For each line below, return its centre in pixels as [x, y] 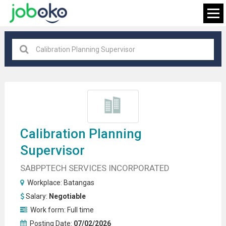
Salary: [37, 196]
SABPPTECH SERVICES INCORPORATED [95, 168]
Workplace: [44, 182]
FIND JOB [113, 113]
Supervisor [52, 150]
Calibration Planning [81, 133]
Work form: [48, 210]
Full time [80, 210]
